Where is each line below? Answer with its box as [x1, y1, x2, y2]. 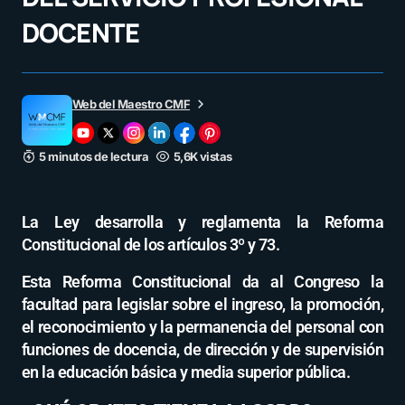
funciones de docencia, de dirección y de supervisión [22, 340, 383, 360]
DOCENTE [22, 14, 139, 52]
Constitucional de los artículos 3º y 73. [22, 235, 280, 255]
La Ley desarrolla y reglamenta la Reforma [22, 212, 383, 232]
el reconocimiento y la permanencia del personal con [22, 317, 383, 337]
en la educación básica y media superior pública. [22, 363, 351, 382]
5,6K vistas [173, 149, 232, 165]
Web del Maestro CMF [72, 97, 191, 112]
